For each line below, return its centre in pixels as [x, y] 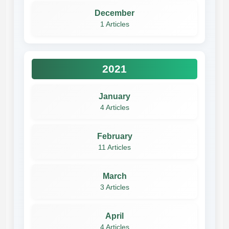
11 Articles [114, 147]
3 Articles [114, 187]
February [114, 136]
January [114, 96]
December [114, 13]
